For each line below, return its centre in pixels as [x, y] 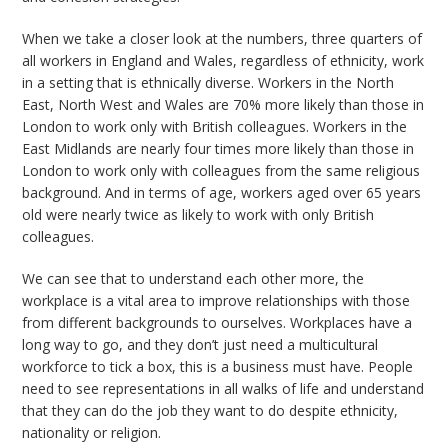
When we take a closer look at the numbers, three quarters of [222, 38]
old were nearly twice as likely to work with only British [198, 214]
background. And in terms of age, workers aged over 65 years [222, 192]
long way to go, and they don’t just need [155, 344]
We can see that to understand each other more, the [193, 278]
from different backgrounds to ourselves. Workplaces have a [217, 322]
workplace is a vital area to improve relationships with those [216, 300]
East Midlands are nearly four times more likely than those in [218, 148]
